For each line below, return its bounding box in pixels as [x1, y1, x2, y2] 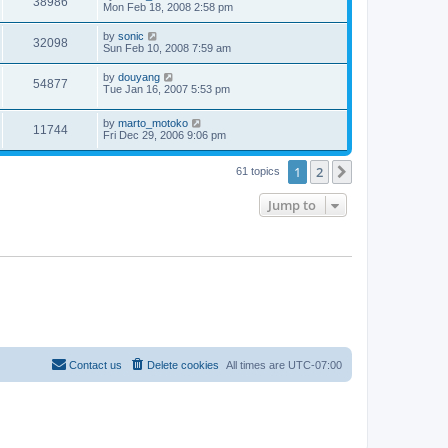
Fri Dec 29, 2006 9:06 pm [103, 129, 226, 142]
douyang [118, 70, 160, 83]
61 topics [236, 165, 283, 178]
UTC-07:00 [288, 358, 342, 371]
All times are [226, 358, 288, 371]
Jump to [268, 196, 316, 215]
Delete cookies [147, 358, 219, 371]
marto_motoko [118, 117, 188, 130]
